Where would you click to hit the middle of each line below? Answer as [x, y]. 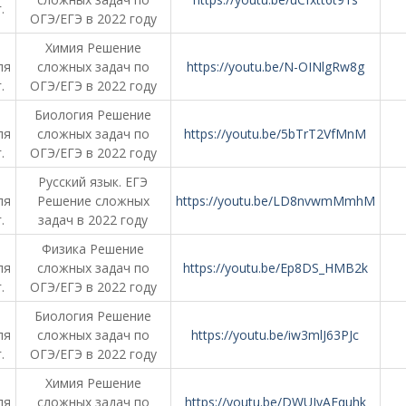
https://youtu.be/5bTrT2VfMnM [275, 134]
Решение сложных [93, 201]
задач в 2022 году [93, 220]
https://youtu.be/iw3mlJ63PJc [275, 335]
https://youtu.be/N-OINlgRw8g [275, 67]
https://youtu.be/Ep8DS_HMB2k [275, 268]
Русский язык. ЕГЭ [93, 182]
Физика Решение [93, 249]
